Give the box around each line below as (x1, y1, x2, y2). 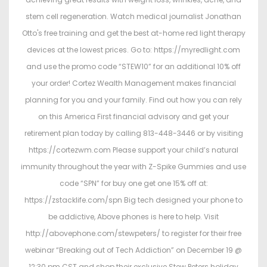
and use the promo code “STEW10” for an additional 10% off (26, 61, 241, 72)
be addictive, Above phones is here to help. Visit (48, 212, 219, 222)
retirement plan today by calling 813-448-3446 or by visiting (24, 128, 243, 139)
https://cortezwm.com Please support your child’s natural (29, 145, 238, 156)
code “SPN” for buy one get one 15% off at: (59, 178, 208, 189)
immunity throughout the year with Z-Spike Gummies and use (21, 162, 246, 172)
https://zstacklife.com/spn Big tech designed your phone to (24, 195, 243, 206)
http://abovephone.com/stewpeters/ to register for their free (26, 228, 241, 239)
